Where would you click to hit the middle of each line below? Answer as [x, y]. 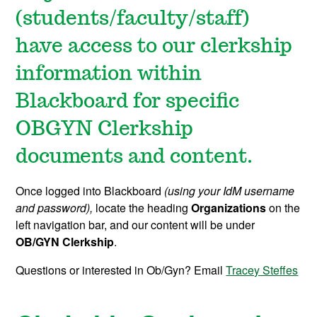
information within [109, 75]
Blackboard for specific [128, 102]
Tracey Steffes [262, 270]
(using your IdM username [230, 191]
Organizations [229, 208]
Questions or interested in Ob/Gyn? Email [121, 270]
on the [283, 208]
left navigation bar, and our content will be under [136, 225]
